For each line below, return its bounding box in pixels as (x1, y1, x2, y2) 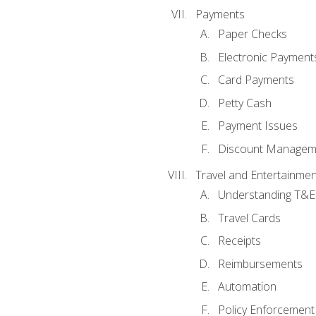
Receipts (217, 233, 261, 249)
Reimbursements (217, 255, 303, 272)
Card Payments (217, 72, 294, 88)
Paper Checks (217, 26, 287, 42)
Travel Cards (217, 209, 281, 226)
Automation (217, 279, 276, 295)
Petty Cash (217, 95, 272, 111)
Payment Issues (217, 118, 298, 134)
